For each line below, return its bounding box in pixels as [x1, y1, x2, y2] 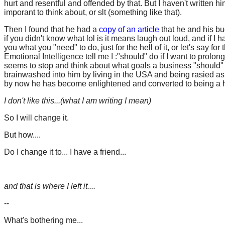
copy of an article [99, 25, 159, 34]
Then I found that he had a [4, 25, 99, 34]
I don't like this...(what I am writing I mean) [4, 96, 151, 105]
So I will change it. [4, 114, 69, 122]
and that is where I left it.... [4, 182, 95, 190]
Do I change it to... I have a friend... [4, 148, 126, 156]
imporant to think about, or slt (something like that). [4, 8, 182, 17]
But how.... [4, 131, 41, 139]
